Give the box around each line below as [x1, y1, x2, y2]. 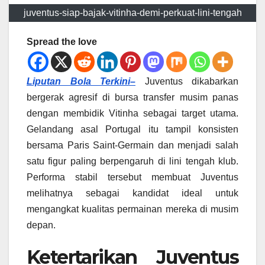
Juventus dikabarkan [135, 76, 238, 86]
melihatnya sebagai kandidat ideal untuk [27, 188, 238, 198]
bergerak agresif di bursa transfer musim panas [27, 92, 238, 102]
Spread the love [27, 36, 97, 47]
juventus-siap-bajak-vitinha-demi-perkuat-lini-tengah [23, 7, 242, 18]
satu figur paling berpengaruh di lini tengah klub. [27, 156, 238, 166]
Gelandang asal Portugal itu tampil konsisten [27, 124, 238, 134]
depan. [27, 219, 56, 230]
